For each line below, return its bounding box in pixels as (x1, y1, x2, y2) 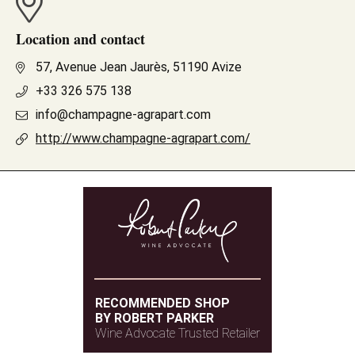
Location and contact (16, 29, 145, 49)
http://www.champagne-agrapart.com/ (36, 131, 250, 146)
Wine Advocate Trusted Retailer (95, 326, 260, 341)
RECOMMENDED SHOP (95, 296, 230, 311)
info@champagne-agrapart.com (36, 107, 211, 122)
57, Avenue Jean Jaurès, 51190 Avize (36, 59, 242, 74)
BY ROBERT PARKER (95, 311, 214, 326)
